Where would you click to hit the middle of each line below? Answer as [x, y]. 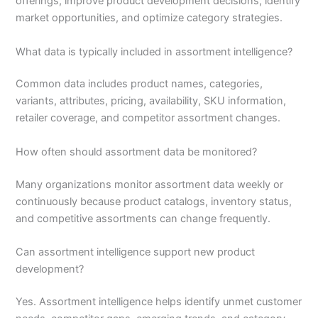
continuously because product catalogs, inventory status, [154, 201]
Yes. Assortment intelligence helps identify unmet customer [159, 301]
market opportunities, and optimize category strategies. [149, 18]
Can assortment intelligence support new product [136, 252]
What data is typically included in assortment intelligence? [154, 51]
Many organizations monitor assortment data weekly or [150, 184]
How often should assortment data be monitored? [137, 152]
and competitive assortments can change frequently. [143, 218]
